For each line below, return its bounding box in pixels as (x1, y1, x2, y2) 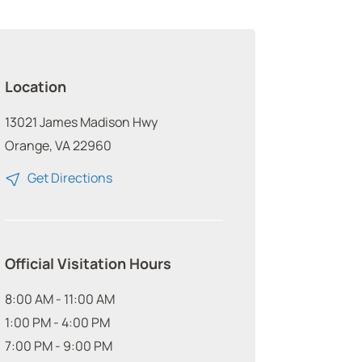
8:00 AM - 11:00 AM (5, 290, 115, 309)
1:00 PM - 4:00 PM (5, 314, 110, 332)
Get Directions (25, 169, 112, 187)
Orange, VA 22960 (5, 137, 112, 155)
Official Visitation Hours (5, 254, 171, 274)
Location (5, 77, 66, 97)
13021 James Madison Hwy (5, 113, 158, 132)
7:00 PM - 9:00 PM (5, 337, 112, 356)
